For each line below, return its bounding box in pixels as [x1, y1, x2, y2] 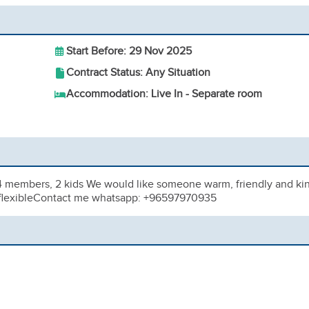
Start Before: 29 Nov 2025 [66, 45, 192, 58]
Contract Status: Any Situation [66, 66, 210, 79]
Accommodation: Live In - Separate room [66, 88, 262, 101]
